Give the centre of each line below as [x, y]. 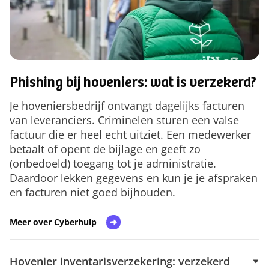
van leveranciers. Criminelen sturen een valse [124, 120]
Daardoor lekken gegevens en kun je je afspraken [134, 178]
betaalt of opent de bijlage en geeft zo [105, 149]
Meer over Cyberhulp [53, 222]
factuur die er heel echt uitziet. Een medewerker [130, 135]
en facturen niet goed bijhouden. [92, 192]
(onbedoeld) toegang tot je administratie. [113, 164]
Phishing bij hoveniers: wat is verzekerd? [133, 84]
